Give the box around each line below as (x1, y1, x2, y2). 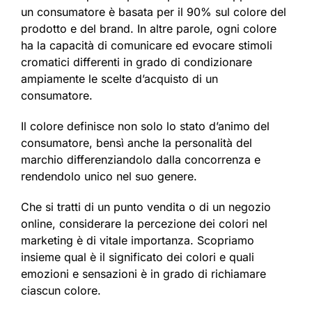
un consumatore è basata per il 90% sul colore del (21, 5, 286, 19)
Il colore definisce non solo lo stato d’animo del (21, 119, 270, 134)
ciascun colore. (21, 283, 101, 298)
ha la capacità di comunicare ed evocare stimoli (21, 38, 272, 53)
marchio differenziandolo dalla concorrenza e (21, 153, 260, 167)
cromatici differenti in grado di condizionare (21, 55, 252, 70)
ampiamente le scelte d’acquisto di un (21, 72, 218, 86)
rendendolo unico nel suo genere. (21, 169, 197, 184)
